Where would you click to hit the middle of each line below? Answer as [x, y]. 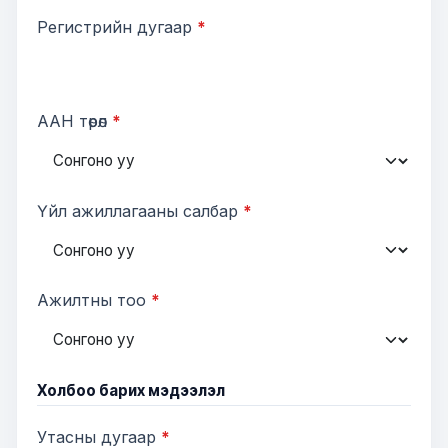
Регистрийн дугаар [117, 27]
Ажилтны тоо [94, 300]
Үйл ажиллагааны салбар [140, 210]
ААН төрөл [74, 120]
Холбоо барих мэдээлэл [131, 390]
